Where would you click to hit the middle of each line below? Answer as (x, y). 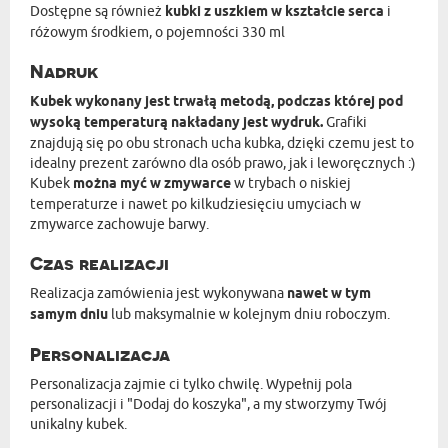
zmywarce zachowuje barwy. (119, 224)
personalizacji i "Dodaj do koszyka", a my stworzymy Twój (208, 404)
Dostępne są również (97, 11)
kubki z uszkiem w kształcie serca (274, 12)
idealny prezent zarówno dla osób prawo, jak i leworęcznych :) (223, 163)
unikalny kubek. (78, 424)
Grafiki (345, 122)
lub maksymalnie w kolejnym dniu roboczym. (249, 314)
